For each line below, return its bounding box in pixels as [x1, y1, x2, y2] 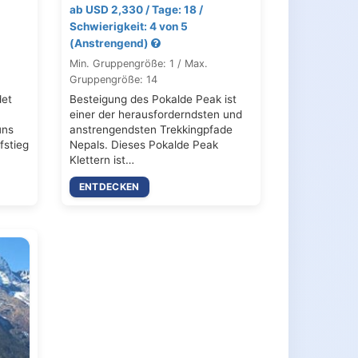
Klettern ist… [69, 153, 134, 166]
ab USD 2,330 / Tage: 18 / [69, 2, 203, 16]
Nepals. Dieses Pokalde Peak [69, 137, 218, 151]
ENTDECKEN [78, 180, 140, 193]
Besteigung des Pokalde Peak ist [69, 92, 237, 105]
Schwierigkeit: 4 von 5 [69, 19, 188, 33]
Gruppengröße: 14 [69, 73, 157, 86]
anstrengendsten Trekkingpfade [69, 122, 233, 136]
